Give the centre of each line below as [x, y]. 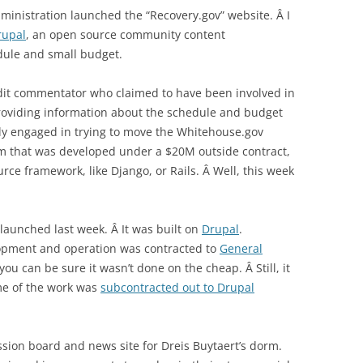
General [241, 248]
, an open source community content [126, 34]
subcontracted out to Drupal [177, 287]
